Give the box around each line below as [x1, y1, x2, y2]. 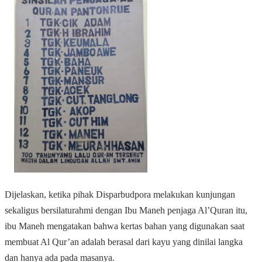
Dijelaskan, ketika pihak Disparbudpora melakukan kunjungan [5, 189, 235, 200]
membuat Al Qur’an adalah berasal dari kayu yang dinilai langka [5, 237, 243, 247]
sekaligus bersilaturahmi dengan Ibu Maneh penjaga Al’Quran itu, [5, 205, 247, 216]
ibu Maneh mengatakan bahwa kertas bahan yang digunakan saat [5, 221, 244, 232]
